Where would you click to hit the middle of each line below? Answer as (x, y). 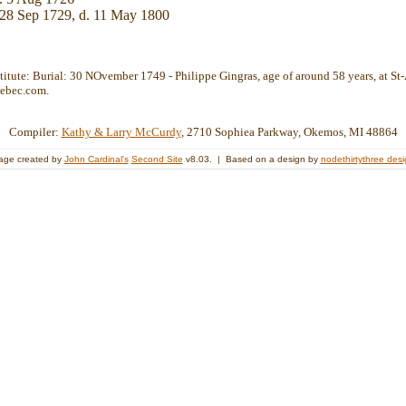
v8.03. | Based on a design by (251, 159)
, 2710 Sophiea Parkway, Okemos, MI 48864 (289, 131)
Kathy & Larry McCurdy (121, 131)
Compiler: (35, 131)
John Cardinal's (96, 159)
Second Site (157, 159)
